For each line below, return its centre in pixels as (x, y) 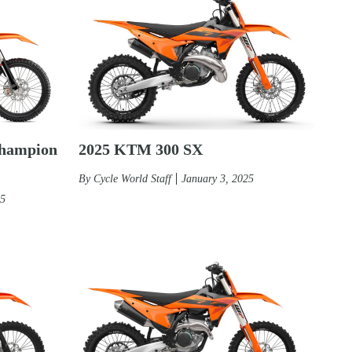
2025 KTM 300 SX (141, 149)
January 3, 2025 (218, 178)
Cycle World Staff (132, 178)
